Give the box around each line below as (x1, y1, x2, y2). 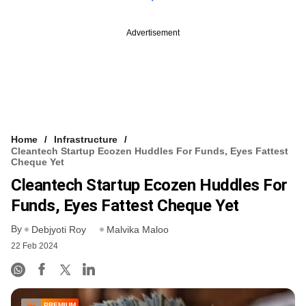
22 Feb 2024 (11, 241, 58, 251)
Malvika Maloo (107, 224, 169, 236)
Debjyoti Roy (31, 224, 86, 236)
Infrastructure (54, 133, 117, 145)
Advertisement (126, 27, 180, 38)
